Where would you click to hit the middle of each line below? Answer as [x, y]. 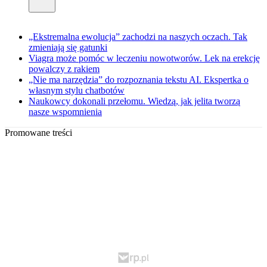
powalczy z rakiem [64, 69]
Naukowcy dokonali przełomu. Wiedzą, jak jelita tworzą [134, 101]
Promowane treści [38, 133]
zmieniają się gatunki [68, 48]
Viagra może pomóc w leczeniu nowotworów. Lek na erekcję [144, 58]
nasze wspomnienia [65, 112]
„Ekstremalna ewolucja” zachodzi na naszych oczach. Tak [138, 37]
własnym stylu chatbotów [77, 91]
